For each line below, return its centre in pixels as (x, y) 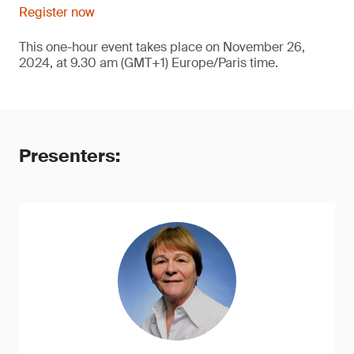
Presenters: (70, 156)
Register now (57, 12)
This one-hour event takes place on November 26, (162, 47)
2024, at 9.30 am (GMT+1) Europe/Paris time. (149, 63)
